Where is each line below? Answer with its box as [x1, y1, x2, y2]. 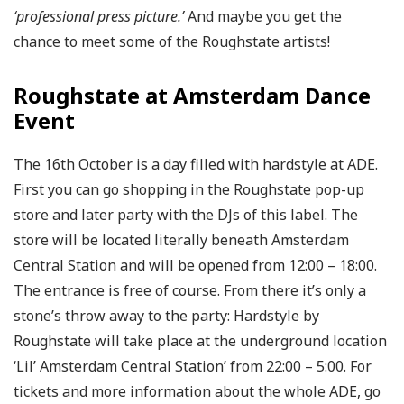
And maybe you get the [184, 5, 342, 26]
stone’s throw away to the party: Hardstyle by [14, 305, 319, 326]
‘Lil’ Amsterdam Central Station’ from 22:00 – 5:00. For [14, 355, 372, 376]
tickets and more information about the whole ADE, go [14, 381, 381, 401]
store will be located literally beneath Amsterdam [14, 229, 349, 250]
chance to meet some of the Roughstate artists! [14, 31, 330, 51]
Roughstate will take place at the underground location [14, 330, 387, 351]
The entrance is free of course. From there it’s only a [14, 280, 366, 300]
